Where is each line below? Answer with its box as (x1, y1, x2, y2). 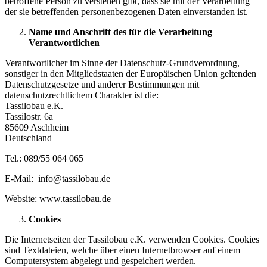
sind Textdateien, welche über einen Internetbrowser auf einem (5, 245, 240, 255)
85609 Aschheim (5, 122, 69, 132)
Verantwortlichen (29, 38, 100, 48)
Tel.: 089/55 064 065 (5, 153, 83, 163)
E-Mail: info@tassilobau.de (5, 173, 110, 184)
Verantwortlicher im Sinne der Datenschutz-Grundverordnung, (5, 58, 240, 68)
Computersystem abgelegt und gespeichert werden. (5, 256, 196, 266)
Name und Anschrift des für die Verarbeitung (29, 27, 212, 37)
